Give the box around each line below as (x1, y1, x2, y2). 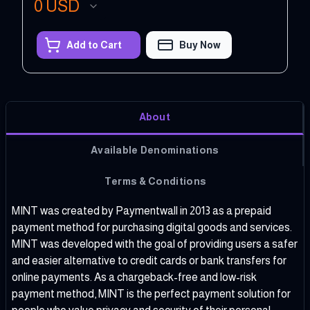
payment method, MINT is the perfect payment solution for (12, 288, 291, 300)
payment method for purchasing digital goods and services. (12, 221, 292, 234)
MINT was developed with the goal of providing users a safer (12, 238, 298, 250)
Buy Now (179, 39, 221, 51)
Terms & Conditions (104, 176, 206, 188)
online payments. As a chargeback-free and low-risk (12, 271, 257, 284)
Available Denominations (90, 145, 219, 156)
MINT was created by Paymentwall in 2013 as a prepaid (12, 205, 271, 217)
